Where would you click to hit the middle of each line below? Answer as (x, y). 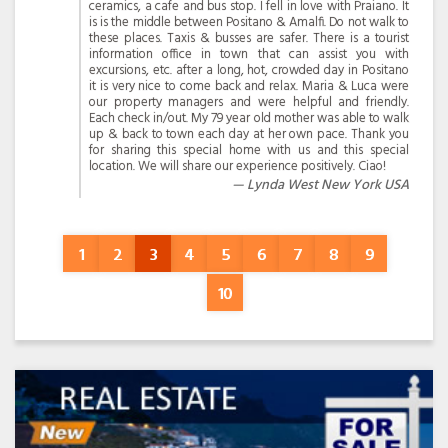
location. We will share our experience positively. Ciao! (237, 166)
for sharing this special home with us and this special (249, 150)
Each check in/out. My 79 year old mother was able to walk (249, 118)
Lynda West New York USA (328, 185)
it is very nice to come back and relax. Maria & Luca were (249, 86)
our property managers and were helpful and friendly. (249, 102)
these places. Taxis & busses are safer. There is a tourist (249, 38)
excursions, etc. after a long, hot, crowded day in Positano (249, 70)
